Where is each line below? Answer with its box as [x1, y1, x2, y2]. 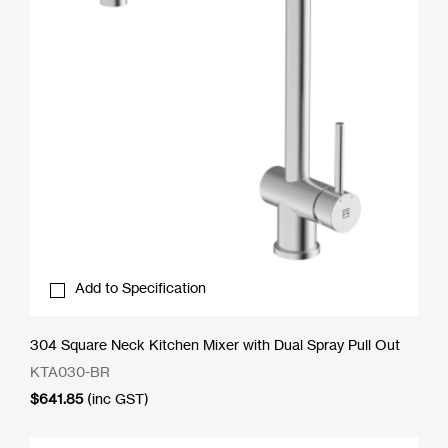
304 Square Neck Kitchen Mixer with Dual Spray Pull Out [30, 335, 400, 353]
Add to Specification [75, 278, 206, 296]
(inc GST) [87, 389, 149, 407]
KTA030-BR [30, 362, 110, 380]
